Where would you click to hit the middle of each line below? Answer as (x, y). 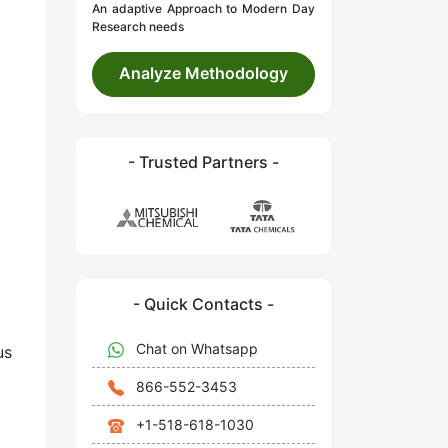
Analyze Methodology (203, 73)
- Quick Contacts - (203, 303)
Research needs (138, 27)
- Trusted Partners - (203, 162)
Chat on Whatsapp (197, 348)
